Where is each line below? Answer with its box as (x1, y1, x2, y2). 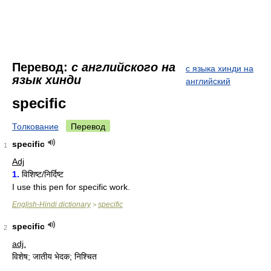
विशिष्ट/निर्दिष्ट (19, 169, 64, 179)
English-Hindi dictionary (12, 200, 91, 209)
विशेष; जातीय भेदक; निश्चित (12, 252, 97, 261)
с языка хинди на (186, 64, 253, 73)
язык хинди (12, 73, 81, 87)
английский (186, 76, 230, 86)
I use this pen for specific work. (12, 182, 130, 192)
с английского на (71, 60, 175, 74)
